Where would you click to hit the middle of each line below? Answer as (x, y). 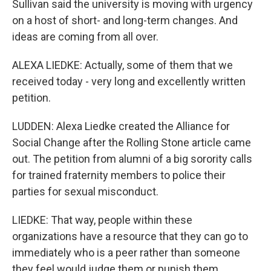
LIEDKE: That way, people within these (102, 220)
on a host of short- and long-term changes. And (125, 20)
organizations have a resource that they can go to (130, 236)
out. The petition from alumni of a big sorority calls (132, 159)
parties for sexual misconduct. (85, 191)
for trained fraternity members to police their (119, 175)
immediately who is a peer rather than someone (126, 253)
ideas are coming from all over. (85, 37)
